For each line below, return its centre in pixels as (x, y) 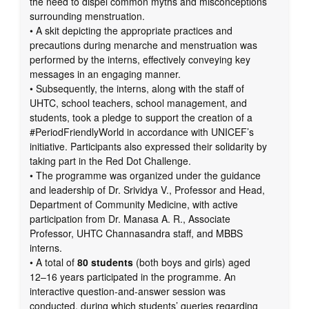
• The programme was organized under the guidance (145, 176)
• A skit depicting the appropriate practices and (131, 31)
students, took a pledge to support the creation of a (141, 118)
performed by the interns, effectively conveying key (140, 60)
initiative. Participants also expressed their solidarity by (148, 147)
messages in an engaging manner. (105, 74)
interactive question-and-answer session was (128, 291)
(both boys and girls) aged (192, 262)
